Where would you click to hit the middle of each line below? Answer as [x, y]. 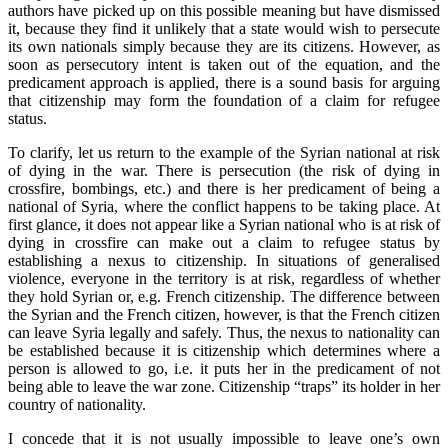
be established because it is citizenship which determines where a [224, 350]
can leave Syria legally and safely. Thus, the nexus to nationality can [224, 332]
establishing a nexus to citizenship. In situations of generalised [224, 260]
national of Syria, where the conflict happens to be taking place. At [224, 206]
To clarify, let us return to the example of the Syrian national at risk [224, 152]
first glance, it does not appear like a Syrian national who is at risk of [224, 224]
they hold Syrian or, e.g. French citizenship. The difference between [224, 296]
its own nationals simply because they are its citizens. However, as [224, 46]
